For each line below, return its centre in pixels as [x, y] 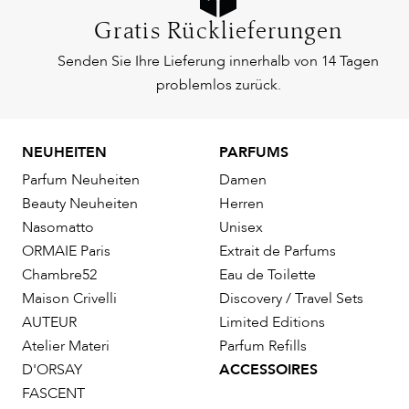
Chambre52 [59, 275]
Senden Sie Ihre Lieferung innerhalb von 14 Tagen [219, 62]
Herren [241, 204]
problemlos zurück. [218, 85]
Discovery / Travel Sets [291, 299]
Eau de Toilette [267, 275]
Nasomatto [58, 228]
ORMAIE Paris [66, 252]
